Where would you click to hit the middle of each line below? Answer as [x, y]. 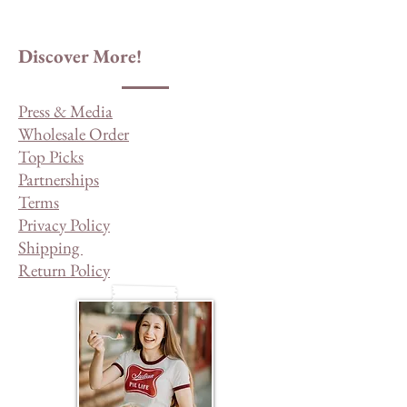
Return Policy [64, 271]
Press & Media [65, 112]
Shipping [50, 248]
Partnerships [59, 180]
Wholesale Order [74, 134]
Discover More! [80, 56]
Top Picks [51, 157]
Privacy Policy [64, 225]
